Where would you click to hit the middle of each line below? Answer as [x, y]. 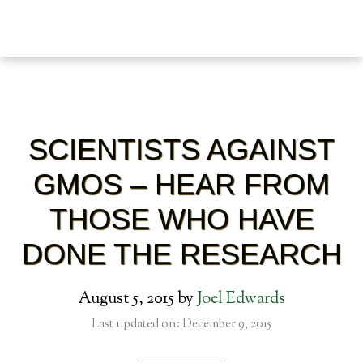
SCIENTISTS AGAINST [181, 149]
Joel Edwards [241, 299]
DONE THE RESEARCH [181, 254]
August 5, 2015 [126, 299]
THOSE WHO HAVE [181, 219]
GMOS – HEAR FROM [181, 184]
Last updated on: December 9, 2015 [181, 325]
